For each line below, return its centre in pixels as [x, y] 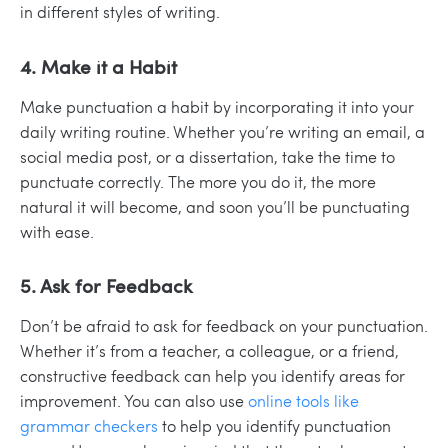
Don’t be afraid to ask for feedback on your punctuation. [224, 326]
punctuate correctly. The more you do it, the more [198, 181]
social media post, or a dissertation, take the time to [207, 156]
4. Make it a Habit [98, 65]
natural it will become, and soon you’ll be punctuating [215, 206]
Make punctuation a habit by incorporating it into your [217, 106]
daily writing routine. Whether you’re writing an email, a [222, 131]
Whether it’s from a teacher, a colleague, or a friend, [209, 351]
